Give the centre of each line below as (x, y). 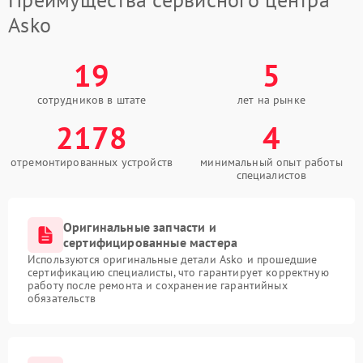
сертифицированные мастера (151, 242)
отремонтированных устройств (92, 162)
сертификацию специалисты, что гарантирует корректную (178, 272)
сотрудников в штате (92, 99)
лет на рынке (271, 99)
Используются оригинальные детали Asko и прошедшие (173, 259)
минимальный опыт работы (271, 162)
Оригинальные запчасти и (140, 226)
